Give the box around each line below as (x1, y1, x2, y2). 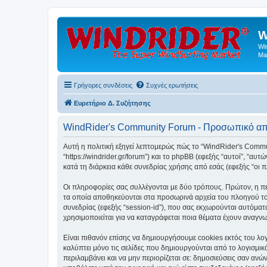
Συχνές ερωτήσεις (146, 81, 198, 89)
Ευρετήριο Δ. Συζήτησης (74, 99, 151, 107)
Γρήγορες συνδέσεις (74, 81, 132, 89)
